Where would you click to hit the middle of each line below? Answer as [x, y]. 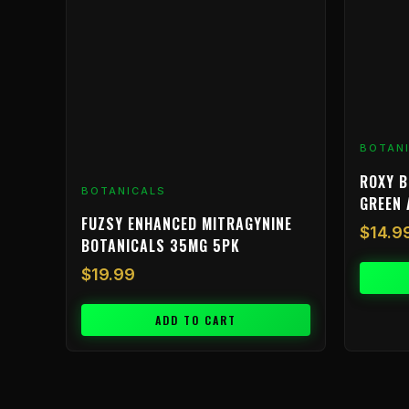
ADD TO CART [196, 320]
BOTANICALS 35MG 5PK [161, 246]
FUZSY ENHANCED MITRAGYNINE [187, 224]
